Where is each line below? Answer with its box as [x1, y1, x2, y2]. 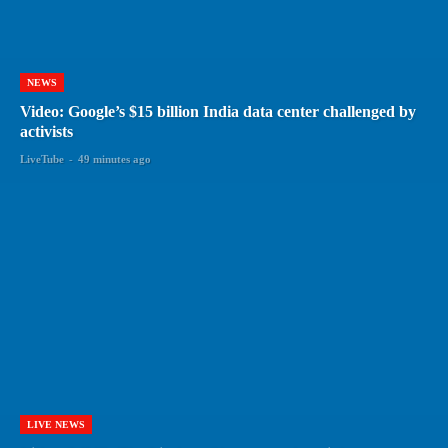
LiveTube [20, 152, 64, 165]
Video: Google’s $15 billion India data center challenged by [20, 102, 416, 120]
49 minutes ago [78, 152, 151, 165]
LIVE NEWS [27, 418, 85, 430]
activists [20, 122, 73, 140]
